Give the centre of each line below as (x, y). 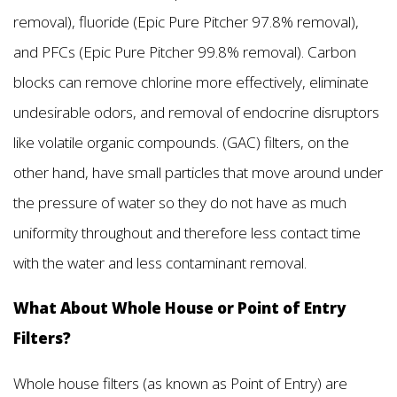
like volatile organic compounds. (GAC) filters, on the (181, 143)
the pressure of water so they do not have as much (180, 203)
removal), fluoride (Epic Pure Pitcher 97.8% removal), (186, 22)
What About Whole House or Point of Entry (179, 308)
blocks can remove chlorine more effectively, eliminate (191, 82)
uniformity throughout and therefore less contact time (187, 233)
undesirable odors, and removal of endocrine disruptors (196, 113)
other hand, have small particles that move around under (198, 173)
